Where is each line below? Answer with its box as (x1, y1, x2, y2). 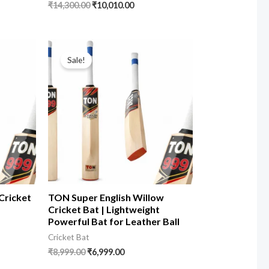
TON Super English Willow (47, 192, 164, 204)
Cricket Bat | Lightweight (47, 204, 160, 216)
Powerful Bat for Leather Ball (47, 216, 180, 228)
